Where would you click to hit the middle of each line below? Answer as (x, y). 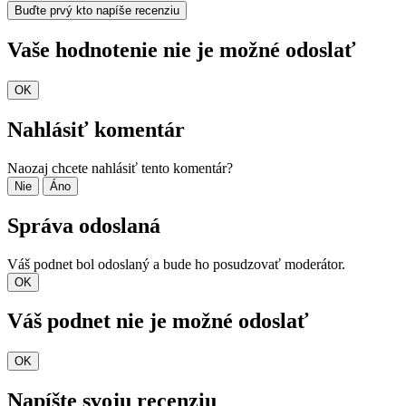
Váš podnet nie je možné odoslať (158, 321)
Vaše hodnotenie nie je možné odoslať (182, 50)
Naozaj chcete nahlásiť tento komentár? (120, 168)
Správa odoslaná (84, 225)
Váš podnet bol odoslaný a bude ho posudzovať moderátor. (176, 264)
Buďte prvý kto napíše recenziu (97, 11)
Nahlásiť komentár (96, 129)
